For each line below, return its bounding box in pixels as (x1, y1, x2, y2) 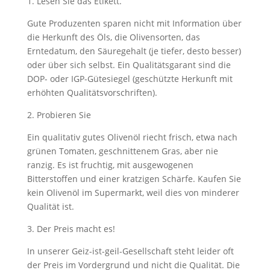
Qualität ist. (27, 201, 74, 212)
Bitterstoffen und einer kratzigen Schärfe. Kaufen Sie (27, 173, 241, 184)
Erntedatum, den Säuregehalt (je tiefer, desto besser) (27, 45, 241, 57)
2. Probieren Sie (27, 109, 91, 121)
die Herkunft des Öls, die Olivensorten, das (27, 31, 200, 43)
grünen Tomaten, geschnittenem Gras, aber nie (27, 145, 218, 157)
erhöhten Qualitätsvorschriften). (27, 87, 157, 98)
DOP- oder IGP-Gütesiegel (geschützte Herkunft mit (27, 73, 233, 84)
